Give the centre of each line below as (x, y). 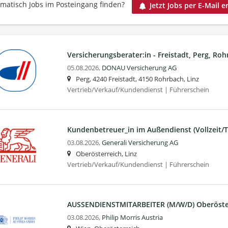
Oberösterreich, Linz (106, 154)
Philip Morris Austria (132, 217)
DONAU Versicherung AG (139, 68)
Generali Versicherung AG (140, 142)
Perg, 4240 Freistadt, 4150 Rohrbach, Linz (137, 79)
